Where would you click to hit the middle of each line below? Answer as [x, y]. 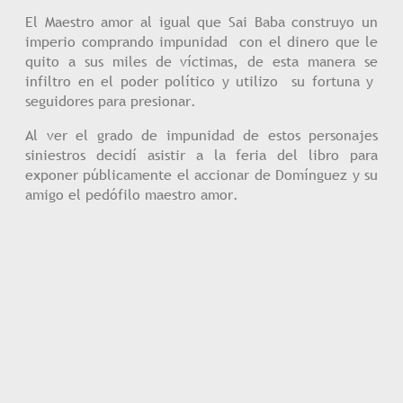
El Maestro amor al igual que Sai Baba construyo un [201, 22]
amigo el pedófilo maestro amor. [132, 194]
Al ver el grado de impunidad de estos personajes [201, 135]
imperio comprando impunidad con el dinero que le [201, 41]
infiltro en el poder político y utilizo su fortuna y [201, 81]
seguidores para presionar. [111, 101]
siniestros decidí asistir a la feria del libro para [201, 155]
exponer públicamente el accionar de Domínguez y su [201, 175]
